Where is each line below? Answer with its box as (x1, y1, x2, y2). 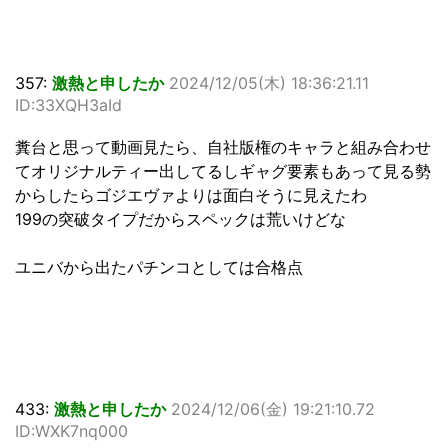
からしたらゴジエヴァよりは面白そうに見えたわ (15, 185, 367, 206)
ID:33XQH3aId (15, 95, 122, 116)
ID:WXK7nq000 (15, 421, 128, 442)
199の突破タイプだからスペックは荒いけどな (15, 209, 346, 230)
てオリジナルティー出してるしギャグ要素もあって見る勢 (15, 161, 431, 182)
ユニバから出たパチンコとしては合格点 (15, 257, 303, 278)
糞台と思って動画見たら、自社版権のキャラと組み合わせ (15, 137, 431, 158)
